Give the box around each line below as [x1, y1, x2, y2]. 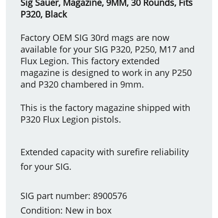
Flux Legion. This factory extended [20, 54, 160, 67]
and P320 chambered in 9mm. [20, 78, 144, 90]
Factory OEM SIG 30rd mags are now [20, 31, 169, 43]
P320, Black [20, 8, 67, 20]
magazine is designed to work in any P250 [20, 66, 192, 78]
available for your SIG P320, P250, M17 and [20, 43, 195, 55]
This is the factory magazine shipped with [20, 101, 190, 113]
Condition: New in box [20, 204, 111, 216]
